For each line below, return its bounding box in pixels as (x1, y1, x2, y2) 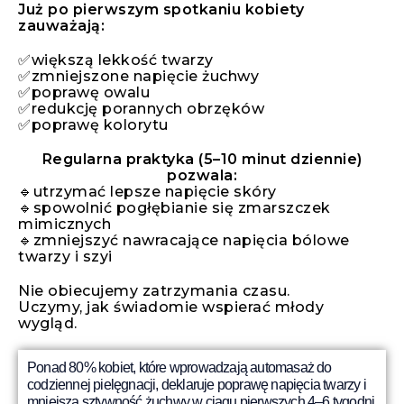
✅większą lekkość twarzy (18, 50, 214, 69)
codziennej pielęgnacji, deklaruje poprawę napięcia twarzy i (27, 376, 366, 392)
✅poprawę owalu (18, 83, 150, 101)
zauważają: (18, 16, 105, 34)
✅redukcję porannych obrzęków (18, 99, 264, 117)
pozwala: (167, 166, 237, 184)
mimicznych (18, 215, 111, 233)
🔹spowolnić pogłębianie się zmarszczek (18, 198, 331, 216)
